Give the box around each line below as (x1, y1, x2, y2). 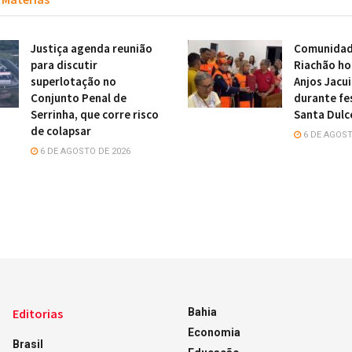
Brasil (12, 338, 43, 350)
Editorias (12, 306, 63, 321)
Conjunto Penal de (31, 90, 126, 105)
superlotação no (31, 74, 116, 89)
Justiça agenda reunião (31, 41, 152, 56)
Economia (187, 326, 240, 339)
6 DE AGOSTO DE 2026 (38, 146, 130, 156)
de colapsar (31, 123, 91, 138)
